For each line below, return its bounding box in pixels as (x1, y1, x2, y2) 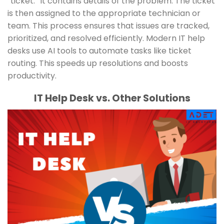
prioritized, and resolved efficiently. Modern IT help (7, 32, 205, 44)
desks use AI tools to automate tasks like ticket (7, 45, 191, 57)
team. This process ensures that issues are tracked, (7, 20, 209, 32)
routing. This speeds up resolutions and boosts (7, 57, 188, 69)
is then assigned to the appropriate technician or (7, 7, 200, 19)
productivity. (7, 70, 56, 82)
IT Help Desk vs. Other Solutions (33, 91, 190, 105)
